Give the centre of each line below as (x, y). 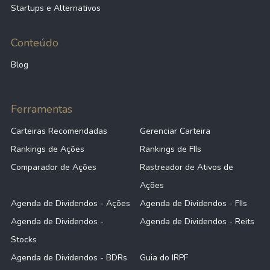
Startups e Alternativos (56, 8)
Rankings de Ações (48, 149)
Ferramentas (42, 109)
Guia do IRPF (164, 257)
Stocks (24, 239)
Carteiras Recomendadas (59, 131)
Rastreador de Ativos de (187, 167)
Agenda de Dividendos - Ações (71, 203)
